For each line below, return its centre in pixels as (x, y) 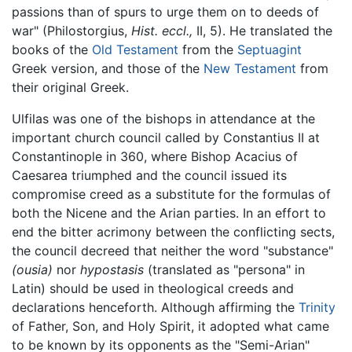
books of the (52, 49)
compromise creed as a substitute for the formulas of (171, 194)
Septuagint (269, 49)
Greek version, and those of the (108, 68)
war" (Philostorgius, (71, 30)
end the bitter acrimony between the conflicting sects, (173, 231)
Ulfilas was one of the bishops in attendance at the (163, 118)
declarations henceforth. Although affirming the (155, 307)
